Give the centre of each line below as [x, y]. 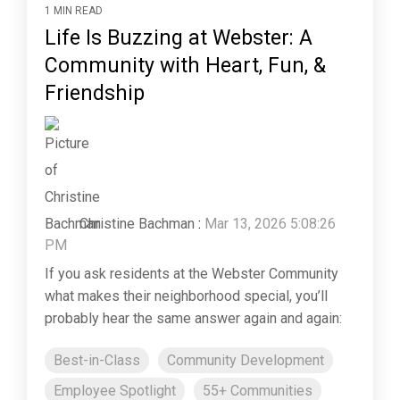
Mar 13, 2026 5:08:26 [270, 223]
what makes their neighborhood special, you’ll [186, 296]
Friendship [95, 93]
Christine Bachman [135, 223]
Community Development [246, 360]
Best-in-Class [97, 360]
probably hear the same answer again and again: [193, 318]
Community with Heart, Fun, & [185, 65]
